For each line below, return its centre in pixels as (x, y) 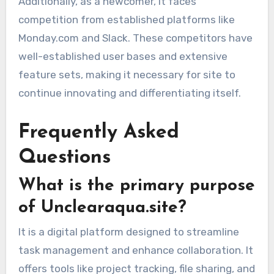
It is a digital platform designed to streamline (128, 231)
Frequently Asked (98, 133)
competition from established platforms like (126, 20)
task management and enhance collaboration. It (135, 250)
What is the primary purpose (136, 186)
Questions (64, 158)
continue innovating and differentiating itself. (129, 93)
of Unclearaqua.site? (102, 208)
